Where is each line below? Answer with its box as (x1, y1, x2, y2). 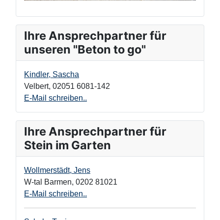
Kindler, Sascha (24, 70, 79, 79)
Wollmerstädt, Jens (24, 165, 90, 174)
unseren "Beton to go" (24, 42, 146, 56)
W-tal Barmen (24, 177, 72, 186)
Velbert (24, 82, 49, 90)
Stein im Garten (24, 137, 111, 152)
